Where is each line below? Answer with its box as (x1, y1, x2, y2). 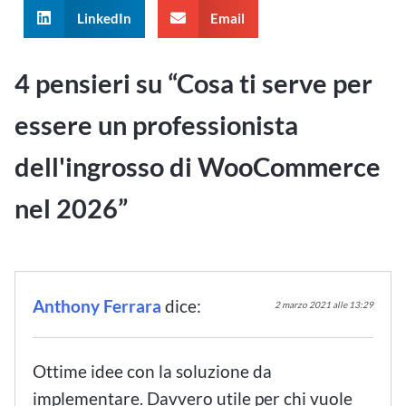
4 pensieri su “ (14, 68, 177, 100)
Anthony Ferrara (33, 295, 162, 316)
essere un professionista (14, 110, 298, 141)
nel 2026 (14, 193, 118, 225)
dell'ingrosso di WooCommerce (14, 151, 381, 183)
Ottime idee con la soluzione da (33, 361, 273, 382)
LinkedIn (76, 9, 131, 26)
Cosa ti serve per (177, 68, 372, 100)
